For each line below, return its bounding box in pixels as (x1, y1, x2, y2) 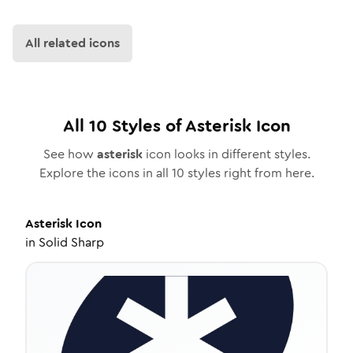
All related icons (25, 34, 120, 52)
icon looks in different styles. (142, 145, 310, 163)
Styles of (106, 113, 185, 138)
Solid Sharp (39, 233, 104, 251)
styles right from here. (184, 164, 314, 182)
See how (43, 145, 97, 163)
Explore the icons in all (39, 164, 172, 182)
